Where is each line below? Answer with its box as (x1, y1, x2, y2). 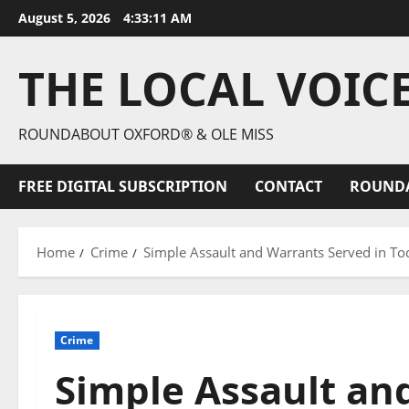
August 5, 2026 (18, 9, 114, 26)
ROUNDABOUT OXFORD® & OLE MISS (18, 124, 274, 144)
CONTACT (255, 176, 322, 196)
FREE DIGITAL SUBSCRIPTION (18, 176, 227, 196)
